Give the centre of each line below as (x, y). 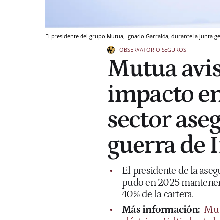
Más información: (162, 209)
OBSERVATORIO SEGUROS (153, 49)
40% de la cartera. (158, 194)
